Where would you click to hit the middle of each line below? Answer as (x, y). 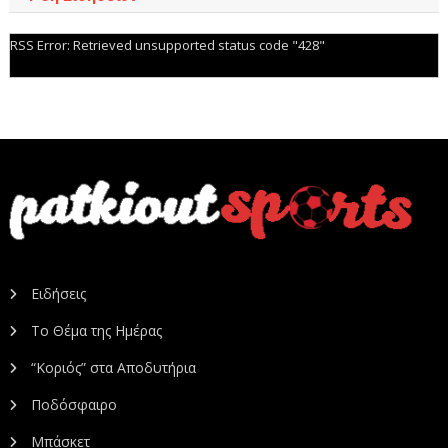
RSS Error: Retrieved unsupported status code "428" (167, 44)
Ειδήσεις (59, 294)
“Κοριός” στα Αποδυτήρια (114, 368)
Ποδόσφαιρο (74, 405)
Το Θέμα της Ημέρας (97, 331)
